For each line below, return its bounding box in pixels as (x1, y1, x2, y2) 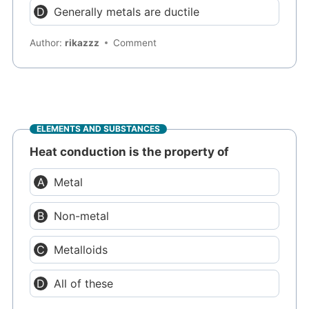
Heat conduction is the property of (30, 144, 230, 159)
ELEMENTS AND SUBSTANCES (37, 123, 161, 134)
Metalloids (54, 242, 108, 257)
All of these (54, 276, 114, 290)
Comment (113, 37, 157, 49)
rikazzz (65, 37, 100, 49)
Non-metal (54, 208, 110, 223)
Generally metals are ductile (54, 4, 200, 19)
